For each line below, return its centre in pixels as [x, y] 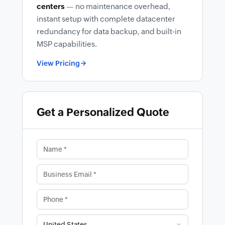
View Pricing [58, 63]
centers [51, 6]
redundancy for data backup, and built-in [109, 31]
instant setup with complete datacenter [106, 19]
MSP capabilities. [67, 44]
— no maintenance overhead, [118, 6]
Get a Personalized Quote [103, 112]
